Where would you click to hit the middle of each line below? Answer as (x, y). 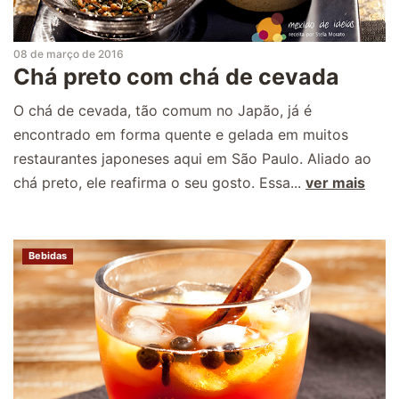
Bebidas (48, 256)
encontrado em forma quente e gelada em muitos (181, 135)
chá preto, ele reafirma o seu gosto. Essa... (159, 183)
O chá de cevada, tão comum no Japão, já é (163, 111)
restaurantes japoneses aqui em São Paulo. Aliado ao (192, 159)
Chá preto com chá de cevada (176, 77)
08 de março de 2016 (69, 54)
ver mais (335, 183)
